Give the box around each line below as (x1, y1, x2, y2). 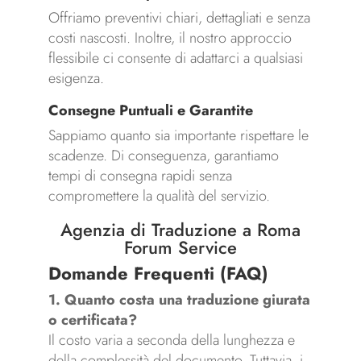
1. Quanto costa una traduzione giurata (48, 289, 310, 311)
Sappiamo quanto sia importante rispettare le (48, 125, 309, 147)
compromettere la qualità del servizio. (48, 185, 270, 207)
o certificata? (48, 309, 137, 331)
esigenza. (48, 68, 104, 89)
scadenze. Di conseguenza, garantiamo (48, 145, 279, 167)
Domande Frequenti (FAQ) (48, 260, 268, 287)
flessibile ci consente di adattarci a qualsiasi (48, 48, 303, 69)
